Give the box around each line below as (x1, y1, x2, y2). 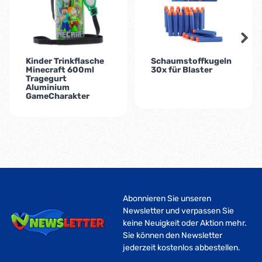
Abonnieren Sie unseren (123, 194, 211, 204)
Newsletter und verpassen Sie (123, 206, 234, 216)
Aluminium (25, 82, 70, 93)
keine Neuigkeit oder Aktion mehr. (123, 218, 247, 229)
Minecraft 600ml (25, 65, 94, 75)
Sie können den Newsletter (123, 230, 222, 241)
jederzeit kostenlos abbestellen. (123, 243, 240, 253)
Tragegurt (25, 74, 67, 84)
